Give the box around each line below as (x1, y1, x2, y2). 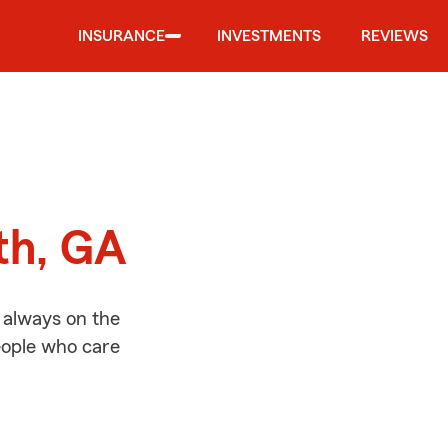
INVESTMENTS (217, 28, 321, 44)
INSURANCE (78, 28, 165, 44)
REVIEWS (361, 28, 428, 44)
